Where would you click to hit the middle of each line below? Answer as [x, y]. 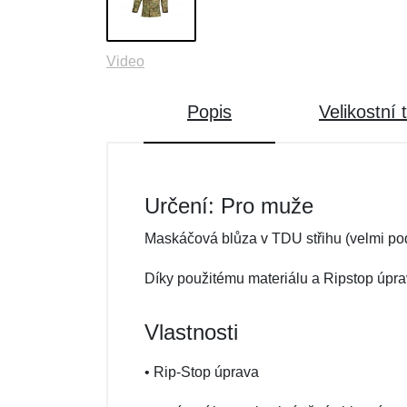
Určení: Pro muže [229, 206]
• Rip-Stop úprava [202, 372]
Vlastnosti [191, 332]
